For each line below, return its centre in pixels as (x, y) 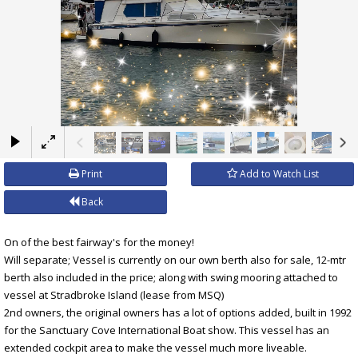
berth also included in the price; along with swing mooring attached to (171, 277)
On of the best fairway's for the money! (99, 242)
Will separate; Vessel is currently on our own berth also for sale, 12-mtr (175, 259)
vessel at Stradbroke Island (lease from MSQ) (114, 294)
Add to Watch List (278, 173)
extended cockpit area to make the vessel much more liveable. (155, 347)
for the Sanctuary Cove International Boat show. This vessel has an (167, 330)
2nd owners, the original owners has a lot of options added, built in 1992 (178, 312)
